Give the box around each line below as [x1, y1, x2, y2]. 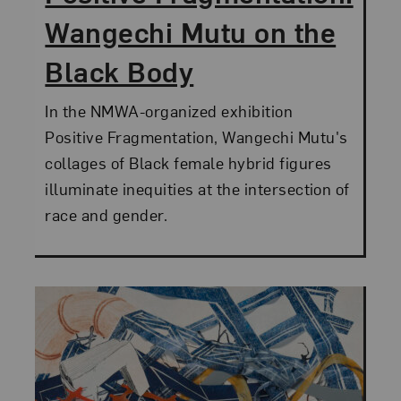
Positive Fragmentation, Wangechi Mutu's [45, 126, 348, 148]
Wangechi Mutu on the [45, 13, 337, 51]
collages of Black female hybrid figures [45, 152, 332, 174]
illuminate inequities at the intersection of [45, 178, 350, 200]
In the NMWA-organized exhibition [45, 100, 294, 122]
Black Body [45, 52, 194, 90]
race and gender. [45, 204, 168, 226]
